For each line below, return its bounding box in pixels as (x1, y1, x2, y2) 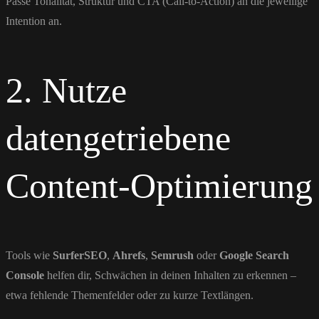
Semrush (151, 249, 194, 261)
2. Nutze (6, 70, 127, 110)
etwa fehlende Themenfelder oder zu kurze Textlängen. (6, 288, 253, 301)
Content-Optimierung (6, 165, 313, 206)
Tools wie (6, 249, 53, 261)
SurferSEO (53, 249, 107, 261)
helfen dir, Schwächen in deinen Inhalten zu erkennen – (44, 268, 296, 281)
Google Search (219, 249, 289, 261)
